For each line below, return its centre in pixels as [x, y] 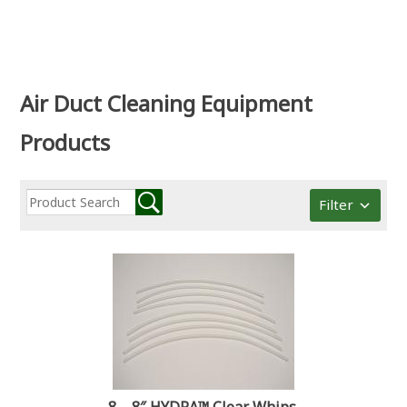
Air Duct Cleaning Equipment [167, 103]
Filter [336, 204]
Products [65, 142]
